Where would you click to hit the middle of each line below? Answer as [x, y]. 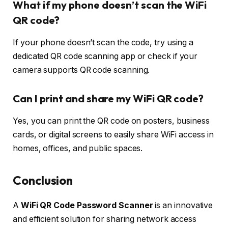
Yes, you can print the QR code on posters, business [111, 121]
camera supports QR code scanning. [81, 70]
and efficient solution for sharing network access [105, 219]
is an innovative [183, 206]
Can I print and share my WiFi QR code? [108, 98]
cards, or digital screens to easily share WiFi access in [113, 134]
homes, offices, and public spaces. [78, 148]
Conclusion [43, 180]
